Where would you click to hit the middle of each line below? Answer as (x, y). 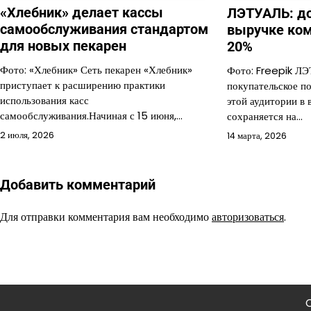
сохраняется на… (265, 116)
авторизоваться (248, 217)
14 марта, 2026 (257, 135)
